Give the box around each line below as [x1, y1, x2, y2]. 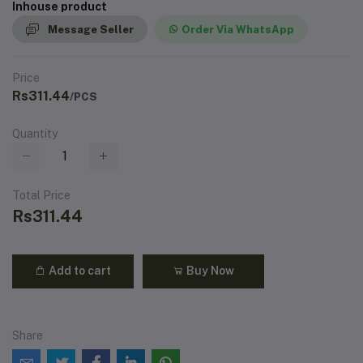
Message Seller [48, 23, 134, 36]
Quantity [12, 127, 58, 141]
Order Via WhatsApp [181, 23, 294, 36]
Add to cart [46, 264, 111, 278]
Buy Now [184, 264, 234, 278]
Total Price [12, 188, 70, 202]
